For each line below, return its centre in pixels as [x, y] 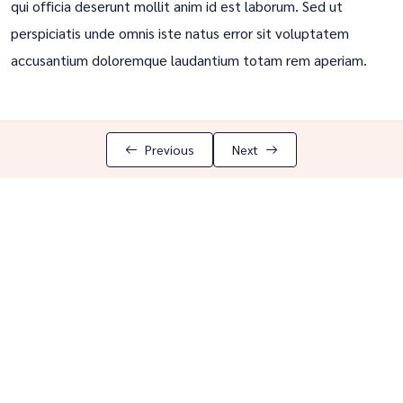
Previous [170, 149]
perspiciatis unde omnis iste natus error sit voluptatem [180, 33]
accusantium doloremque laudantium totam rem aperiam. [189, 60]
